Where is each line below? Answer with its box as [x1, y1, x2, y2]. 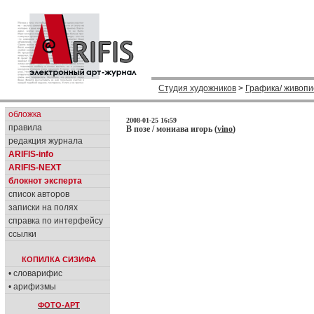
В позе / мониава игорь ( [126, 124, 217, 134]
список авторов [8, 189, 69, 199]
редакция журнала [8, 136, 83, 146]
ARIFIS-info [8, 149, 53, 159]
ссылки [8, 229, 36, 239]
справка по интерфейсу [8, 216, 103, 226]
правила [8, 123, 42, 132]
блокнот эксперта [8, 176, 82, 186]
